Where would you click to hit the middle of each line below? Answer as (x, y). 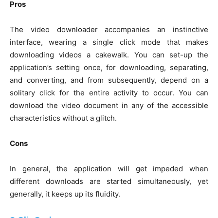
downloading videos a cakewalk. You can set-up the (109, 55)
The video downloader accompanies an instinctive (109, 30)
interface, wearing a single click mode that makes (109, 42)
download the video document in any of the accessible (109, 106)
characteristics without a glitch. (63, 118)
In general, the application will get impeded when (109, 169)
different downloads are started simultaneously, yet (109, 182)
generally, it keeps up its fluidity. (65, 194)
